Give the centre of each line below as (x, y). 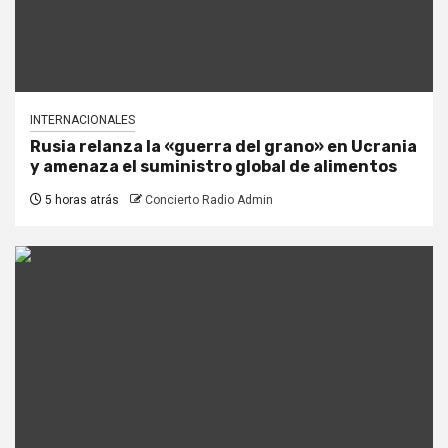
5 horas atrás (80, 199)
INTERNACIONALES (82, 119)
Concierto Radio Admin (209, 199)
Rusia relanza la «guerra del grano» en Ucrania (223, 146)
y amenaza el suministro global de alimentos (213, 166)
